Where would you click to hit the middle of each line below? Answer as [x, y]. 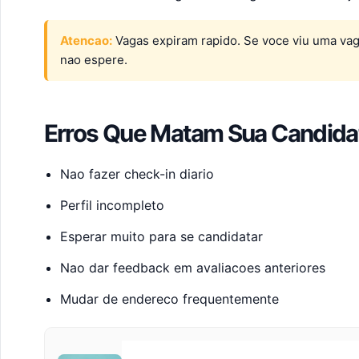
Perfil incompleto [112, 206]
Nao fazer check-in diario [137, 174]
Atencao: [86, 41]
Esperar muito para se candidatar [161, 236]
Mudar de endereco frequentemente [169, 298]
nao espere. [93, 60]
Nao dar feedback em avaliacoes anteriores [192, 267]
